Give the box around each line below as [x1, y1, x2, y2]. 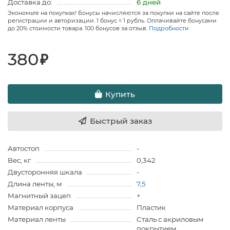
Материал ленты [8, 215, 66, 224]
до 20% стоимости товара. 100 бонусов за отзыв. [8, 25, 149, 32]
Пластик [136, 203, 166, 212]
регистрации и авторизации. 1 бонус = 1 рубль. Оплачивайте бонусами [8, 17, 217, 25]
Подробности [149, 25, 189, 32]
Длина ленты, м [8, 180, 62, 188]
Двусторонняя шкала [8, 168, 82, 177]
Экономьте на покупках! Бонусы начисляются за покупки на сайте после [8, 9, 219, 17]
